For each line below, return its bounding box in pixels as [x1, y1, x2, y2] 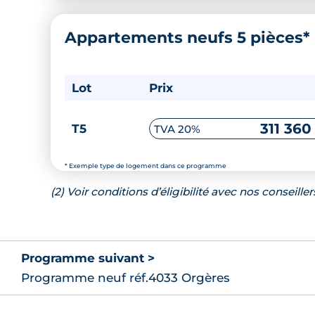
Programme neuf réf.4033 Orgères [21, 271, 230, 285]
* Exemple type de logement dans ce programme [65, 162, 226, 170]
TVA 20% [154, 122, 200, 136]
